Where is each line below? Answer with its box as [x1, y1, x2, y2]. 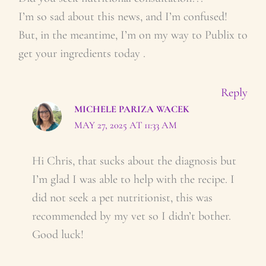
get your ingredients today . [18, 45, 145, 61]
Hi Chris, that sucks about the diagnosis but [32, 153, 237, 168]
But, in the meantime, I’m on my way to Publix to [18, 27, 248, 42]
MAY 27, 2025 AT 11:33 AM [74, 119, 178, 131]
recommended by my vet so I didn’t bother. [32, 208, 232, 223]
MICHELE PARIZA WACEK [74, 103, 190, 115]
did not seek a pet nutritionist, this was [32, 189, 213, 205]
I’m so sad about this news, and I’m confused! [18, 8, 227, 24]
